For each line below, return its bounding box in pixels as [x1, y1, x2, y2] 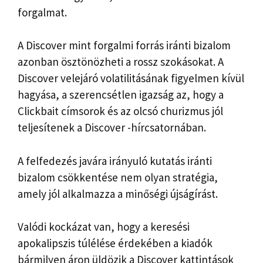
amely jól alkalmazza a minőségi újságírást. [18, 186, 218, 201]
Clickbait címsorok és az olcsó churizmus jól [18, 104, 223, 119]
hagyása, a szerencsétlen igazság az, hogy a [18, 87, 224, 102]
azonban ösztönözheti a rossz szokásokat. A [18, 55, 224, 69]
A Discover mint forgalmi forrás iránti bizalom [18, 38, 231, 53]
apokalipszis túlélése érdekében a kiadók [18, 236, 213, 251]
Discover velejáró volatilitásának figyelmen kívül [18, 71, 244, 86]
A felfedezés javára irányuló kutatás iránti [18, 153, 212, 168]
